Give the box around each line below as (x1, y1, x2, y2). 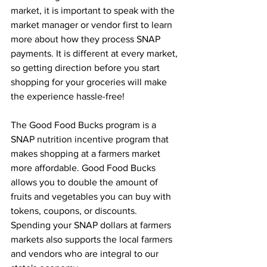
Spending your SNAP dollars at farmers (11, 220, 173, 230)
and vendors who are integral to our (11, 249, 161, 259)
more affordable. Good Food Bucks (11, 163, 158, 173)
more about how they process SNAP (11, 34, 163, 44)
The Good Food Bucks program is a (11, 120, 159, 130)
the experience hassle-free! (11, 91, 127, 101)
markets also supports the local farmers (11, 234, 175, 244)
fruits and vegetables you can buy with (11, 191, 173, 201)
